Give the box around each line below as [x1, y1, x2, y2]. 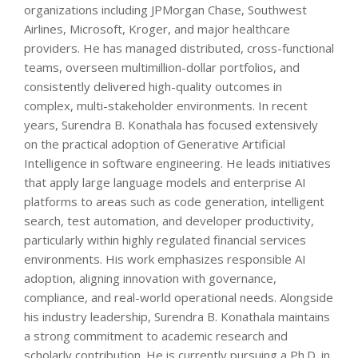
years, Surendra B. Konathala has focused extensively [24, 117, 318, 133]
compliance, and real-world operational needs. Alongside [24, 289, 333, 306]
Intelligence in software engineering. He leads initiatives [24, 155, 331, 172]
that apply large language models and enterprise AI [24, 174, 306, 191]
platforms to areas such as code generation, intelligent [24, 193, 324, 210]
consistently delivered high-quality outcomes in [24, 78, 282, 95]
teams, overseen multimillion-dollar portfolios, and [24, 59, 300, 76]
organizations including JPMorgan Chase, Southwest [24, 2, 307, 18]
